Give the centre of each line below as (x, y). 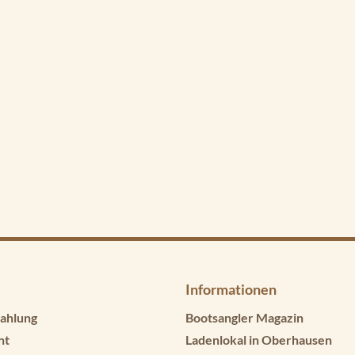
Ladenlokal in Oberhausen (259, 339)
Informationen (231, 289)
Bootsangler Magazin (244, 317)
